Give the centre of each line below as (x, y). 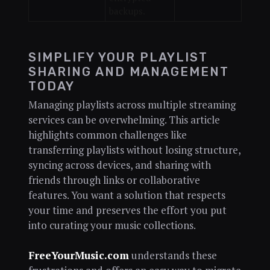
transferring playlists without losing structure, (134, 150)
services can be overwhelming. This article (124, 120)
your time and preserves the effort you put (127, 210)
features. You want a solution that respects (127, 195)
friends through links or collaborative (114, 180)
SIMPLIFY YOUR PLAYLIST (118, 57)
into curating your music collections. (112, 225)
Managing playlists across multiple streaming (132, 105)
